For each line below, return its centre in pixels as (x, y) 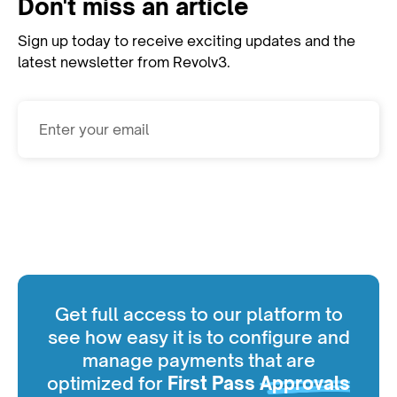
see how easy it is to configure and (198, 337)
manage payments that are (198, 360)
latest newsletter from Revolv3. (124, 62)
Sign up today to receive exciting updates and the (187, 40)
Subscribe (191, 186)
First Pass (214, 383)
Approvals (305, 383)
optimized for (107, 383)
